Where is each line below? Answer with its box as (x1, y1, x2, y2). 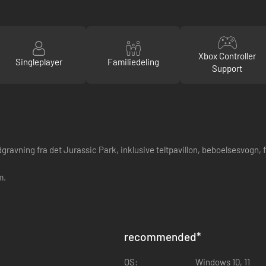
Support (212, 62, 243, 74)
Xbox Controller (198, 50, 256, 61)
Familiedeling (107, 56, 159, 68)
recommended (124, 229, 197, 243)
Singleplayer (15, 56, 62, 68)
